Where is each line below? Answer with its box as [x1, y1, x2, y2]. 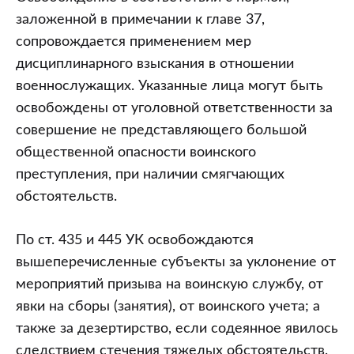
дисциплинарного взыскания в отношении [16, 56, 294, 71]
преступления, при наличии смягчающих [16, 167, 284, 182]
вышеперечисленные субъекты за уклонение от [16, 254, 336, 269]
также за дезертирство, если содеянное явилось [16, 321, 338, 336]
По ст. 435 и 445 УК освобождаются [16, 232, 254, 247]
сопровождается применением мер [16, 34, 251, 49]
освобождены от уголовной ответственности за [16, 100, 333, 115]
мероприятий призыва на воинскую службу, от [16, 277, 323, 292]
